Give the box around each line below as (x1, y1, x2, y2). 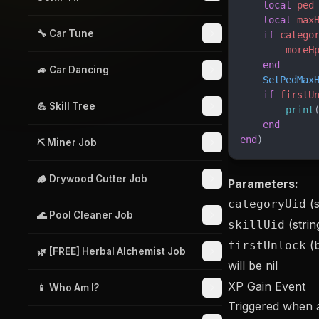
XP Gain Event (228, 279, 305, 293)
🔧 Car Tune (37, 28, 94, 39)
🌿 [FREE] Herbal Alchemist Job (37, 246, 186, 257)
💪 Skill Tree (37, 100, 95, 112)
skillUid (228, 218, 285, 231)
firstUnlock (228, 239, 306, 252)
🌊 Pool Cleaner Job (37, 209, 133, 221)
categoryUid (228, 197, 306, 211)
